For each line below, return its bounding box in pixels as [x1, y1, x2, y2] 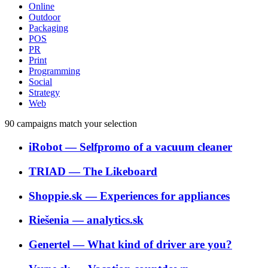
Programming [29, 66, 80, 77]
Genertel [29, 238, 70, 251]
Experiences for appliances [100, 189, 230, 202]
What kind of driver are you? [87, 238, 232, 251]
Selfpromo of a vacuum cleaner [80, 141, 232, 154]
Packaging [29, 23, 68, 33]
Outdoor [29, 12, 60, 23]
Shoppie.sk [29, 189, 83, 202]
